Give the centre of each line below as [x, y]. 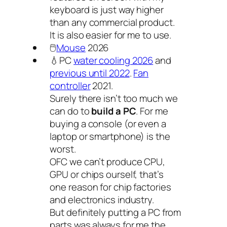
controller [70, 86]
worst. [63, 149]
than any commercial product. [112, 22]
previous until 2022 [90, 73]
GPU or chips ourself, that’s [107, 174]
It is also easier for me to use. [111, 35]
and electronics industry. [102, 200]
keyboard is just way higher [107, 10]
